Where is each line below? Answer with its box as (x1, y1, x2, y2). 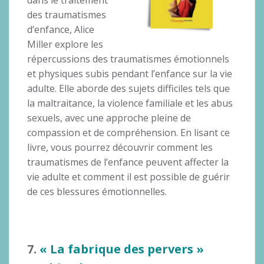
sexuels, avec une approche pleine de (27, 111, 191, 124)
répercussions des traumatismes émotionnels (27, 52, 229, 65)
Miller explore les (27, 37, 103, 51)
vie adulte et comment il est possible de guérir (27, 170, 230, 183)
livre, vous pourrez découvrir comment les (27, 140, 213, 154)
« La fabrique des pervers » (39, 240, 204, 257)
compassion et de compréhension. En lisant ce (27, 126, 230, 139)
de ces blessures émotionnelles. (27, 184, 167, 198)
